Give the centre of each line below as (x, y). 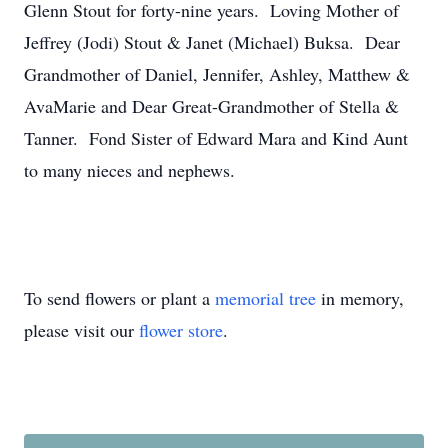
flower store (181, 330)
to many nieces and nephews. (129, 170)
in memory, (360, 298)
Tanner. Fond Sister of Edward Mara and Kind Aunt (216, 138)
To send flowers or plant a (119, 298)
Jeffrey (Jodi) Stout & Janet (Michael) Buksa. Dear (212, 42)
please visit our (81, 330)
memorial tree (265, 298)
